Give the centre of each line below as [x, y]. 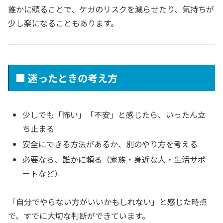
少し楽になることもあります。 [63, 23]
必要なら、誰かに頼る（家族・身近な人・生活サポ [114, 160]
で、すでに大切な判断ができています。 [79, 216]
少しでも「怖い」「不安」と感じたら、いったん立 [114, 114]
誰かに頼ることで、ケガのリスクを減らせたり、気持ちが [111, 9]
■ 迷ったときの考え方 [66, 78]
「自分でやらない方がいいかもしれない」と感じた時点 [108, 202]
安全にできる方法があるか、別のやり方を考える [110, 144]
